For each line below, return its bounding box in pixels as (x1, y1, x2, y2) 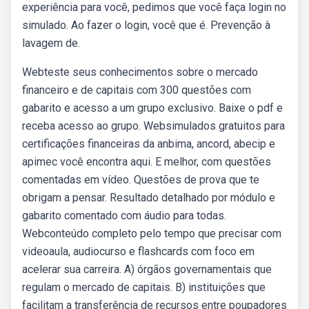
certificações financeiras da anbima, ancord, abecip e (22, 137, 275, 150)
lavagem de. (22, 37, 80, 50)
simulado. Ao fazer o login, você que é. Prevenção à (22, 19, 270, 32)
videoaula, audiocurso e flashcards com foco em (22, 245, 255, 258)
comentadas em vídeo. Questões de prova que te (22, 173, 259, 186)
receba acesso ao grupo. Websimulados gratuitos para (22, 119, 285, 132)
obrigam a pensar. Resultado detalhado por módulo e (22, 191, 275, 204)
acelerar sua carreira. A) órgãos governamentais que (22, 263, 272, 276)
